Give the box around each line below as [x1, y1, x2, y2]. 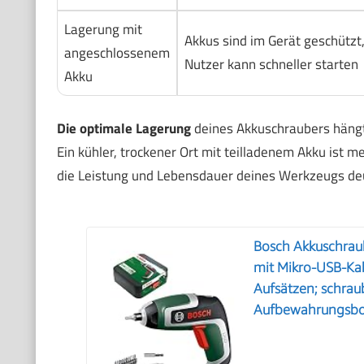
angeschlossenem [63, 42, 170, 64]
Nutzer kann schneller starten [184, 54, 358, 76]
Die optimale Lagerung [56, 117, 191, 139]
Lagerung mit [63, 19, 142, 41]
